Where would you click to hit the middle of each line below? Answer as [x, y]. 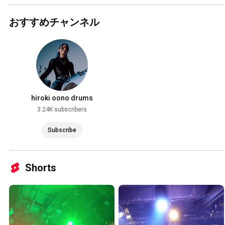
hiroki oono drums [62, 98]
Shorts [41, 167]
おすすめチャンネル [54, 22]
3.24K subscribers [62, 109]
